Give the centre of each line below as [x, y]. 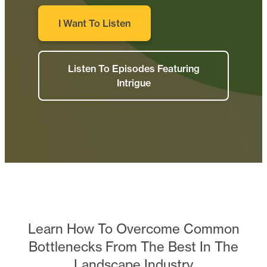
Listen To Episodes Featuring [133, 68]
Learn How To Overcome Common [133, 229]
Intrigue [133, 83]
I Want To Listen [94, 23]
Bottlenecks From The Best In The [133, 246]
